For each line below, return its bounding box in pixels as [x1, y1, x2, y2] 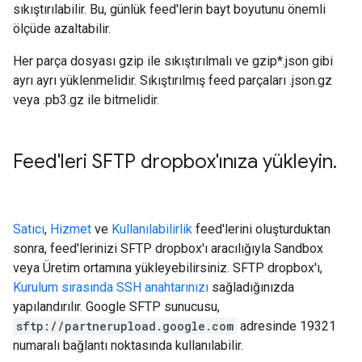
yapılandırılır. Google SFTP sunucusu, [13, 299, 220, 314]
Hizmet [50, 221, 91, 237]
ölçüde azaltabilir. [13, 21, 111, 36]
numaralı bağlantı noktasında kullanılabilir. [13, 338, 243, 353]
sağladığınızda [208, 280, 294, 295]
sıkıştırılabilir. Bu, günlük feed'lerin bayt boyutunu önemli [13, 2, 326, 17]
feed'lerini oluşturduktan [192, 221, 330, 237]
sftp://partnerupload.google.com [16, 318, 234, 334]
